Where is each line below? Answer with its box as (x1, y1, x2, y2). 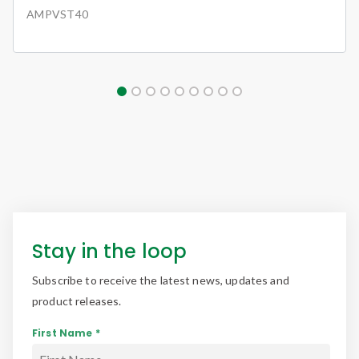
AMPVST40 (26, 6, 89, 21)
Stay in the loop (32, 237, 188, 264)
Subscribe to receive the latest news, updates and (32, 272, 289, 287)
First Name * (32, 325, 100, 340)
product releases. (32, 293, 122, 308)
